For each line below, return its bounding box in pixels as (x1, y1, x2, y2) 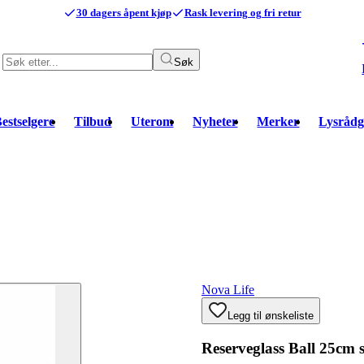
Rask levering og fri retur (184, 6, 301, 19)
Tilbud (74, 115, 112, 128)
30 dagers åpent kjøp (76, 6, 171, 19)
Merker (257, 115, 300, 128)
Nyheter (193, 115, 238, 128)
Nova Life (201, 283, 254, 297)
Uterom (131, 115, 174, 128)
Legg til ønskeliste (227, 310, 314, 322)
